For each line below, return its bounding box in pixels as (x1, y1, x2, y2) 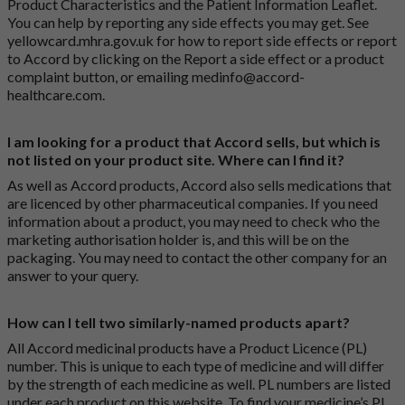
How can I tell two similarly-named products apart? (7, 314, 350, 332)
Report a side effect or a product (184, 50, 384, 68)
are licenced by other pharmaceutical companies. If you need (7, 194, 378, 212)
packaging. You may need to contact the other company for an (7, 249, 387, 267)
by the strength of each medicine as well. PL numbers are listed (7, 375, 391, 393)
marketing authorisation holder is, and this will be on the (7, 231, 349, 249)
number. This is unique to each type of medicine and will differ (7, 357, 384, 375)
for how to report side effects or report (154, 32, 397, 50)
